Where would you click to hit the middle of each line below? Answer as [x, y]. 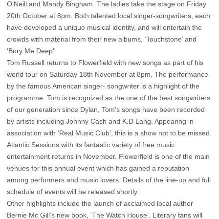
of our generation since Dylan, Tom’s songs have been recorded [106, 110]
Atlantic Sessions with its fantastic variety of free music [91, 145]
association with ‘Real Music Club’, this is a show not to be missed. [109, 133]
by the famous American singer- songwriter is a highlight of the [103, 86]
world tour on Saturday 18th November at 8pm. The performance [108, 75]
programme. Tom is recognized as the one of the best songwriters [109, 98]
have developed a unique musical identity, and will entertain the [104, 28]
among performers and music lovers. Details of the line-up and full [109, 180]
